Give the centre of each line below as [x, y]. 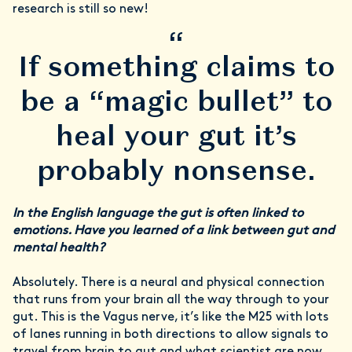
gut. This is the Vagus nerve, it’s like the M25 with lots [170, 318]
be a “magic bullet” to [176, 101]
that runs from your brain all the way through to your [171, 301]
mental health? [60, 249]
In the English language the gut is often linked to [158, 214]
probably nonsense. [176, 170]
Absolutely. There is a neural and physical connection [169, 283]
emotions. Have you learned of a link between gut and [174, 231]
